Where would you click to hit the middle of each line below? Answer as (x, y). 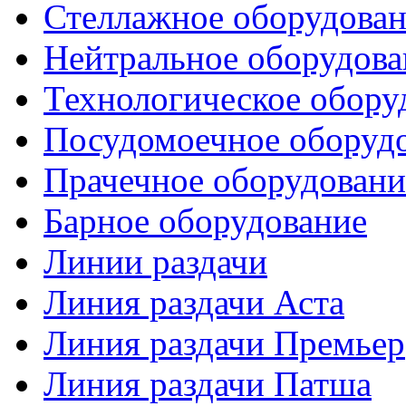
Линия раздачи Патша (208, 384)
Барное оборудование (205, 221)
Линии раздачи (155, 261)
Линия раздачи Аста (194, 302)
